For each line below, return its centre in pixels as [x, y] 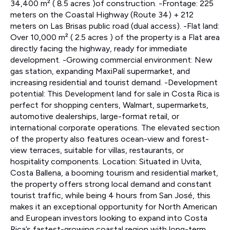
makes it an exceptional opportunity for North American [114, 207]
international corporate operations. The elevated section [115, 128]
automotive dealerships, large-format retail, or [95, 117]
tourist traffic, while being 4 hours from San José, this [110, 196]
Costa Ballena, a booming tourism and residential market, [114, 173]
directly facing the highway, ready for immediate [99, 49]
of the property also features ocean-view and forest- [110, 139]
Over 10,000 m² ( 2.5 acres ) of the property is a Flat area [115, 37]
